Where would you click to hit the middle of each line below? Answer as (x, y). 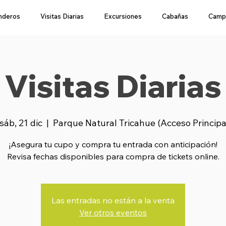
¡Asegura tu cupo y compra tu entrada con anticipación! (113, 144)
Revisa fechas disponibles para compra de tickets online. (113, 156)
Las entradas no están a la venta (113, 200)
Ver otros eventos (113, 212)
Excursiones (123, 16)
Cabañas (175, 16)
